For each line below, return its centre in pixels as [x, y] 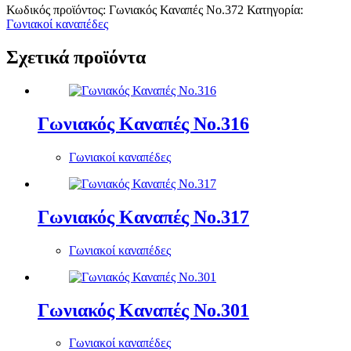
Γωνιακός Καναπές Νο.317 [143, 217]
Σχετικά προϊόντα [76, 58]
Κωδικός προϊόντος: [58, 10]
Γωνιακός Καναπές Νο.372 [176, 10]
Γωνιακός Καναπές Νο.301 [143, 310]
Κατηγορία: [275, 10]
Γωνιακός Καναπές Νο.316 [143, 123]
